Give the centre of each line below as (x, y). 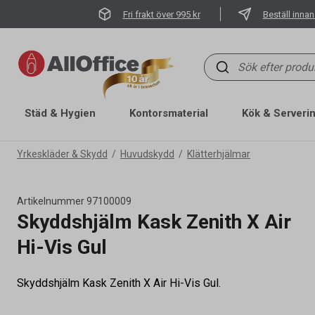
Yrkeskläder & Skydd (62, 154)
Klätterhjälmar (219, 154)
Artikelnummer (51, 201)
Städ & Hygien (60, 113)
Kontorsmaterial (169, 113)
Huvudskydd (147, 154)
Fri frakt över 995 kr (161, 14)
